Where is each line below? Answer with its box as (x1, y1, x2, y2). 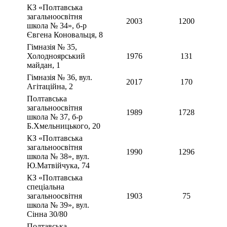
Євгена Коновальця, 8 (27, 30, 103, 40)
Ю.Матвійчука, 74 (27, 161, 90, 170)
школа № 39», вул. (27, 201, 89, 210)
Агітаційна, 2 (27, 82, 73, 91)
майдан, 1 (27, 61, 60, 70)
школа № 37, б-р (27, 112, 83, 122)
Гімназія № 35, (27, 43, 77, 52)
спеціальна (27, 182, 64, 192)
